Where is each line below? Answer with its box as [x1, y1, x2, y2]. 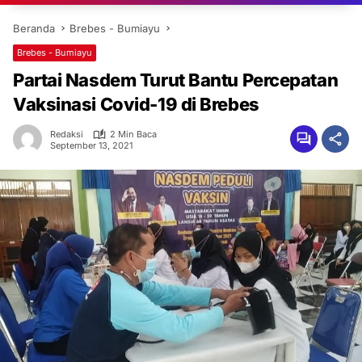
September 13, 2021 [50, 139, 133, 151]
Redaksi [50, 128, 83, 140]
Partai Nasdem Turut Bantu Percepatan [13, 69, 339, 90]
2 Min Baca [110, 128, 157, 140]
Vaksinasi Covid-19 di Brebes [13, 94, 259, 115]
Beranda [13, 22, 55, 35]
